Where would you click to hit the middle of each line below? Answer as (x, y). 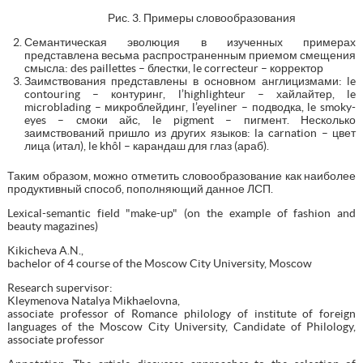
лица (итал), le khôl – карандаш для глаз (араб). (146, 146)
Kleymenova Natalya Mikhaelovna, (93, 301)
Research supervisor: (60, 288)
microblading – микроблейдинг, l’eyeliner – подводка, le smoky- (190, 107)
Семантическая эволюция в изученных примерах (190, 43)
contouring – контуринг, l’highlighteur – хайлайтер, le (190, 94)
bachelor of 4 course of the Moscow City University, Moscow (159, 264)
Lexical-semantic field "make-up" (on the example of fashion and (181, 214)
